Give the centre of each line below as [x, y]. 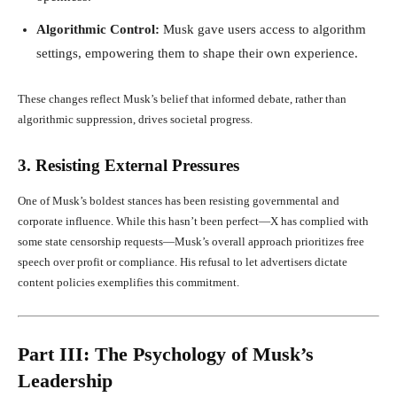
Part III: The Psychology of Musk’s [166, 354]
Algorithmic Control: [98, 29]
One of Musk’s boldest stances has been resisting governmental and [179, 200]
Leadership [65, 380]
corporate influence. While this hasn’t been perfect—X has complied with [193, 221]
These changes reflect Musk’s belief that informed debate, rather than [182, 98]
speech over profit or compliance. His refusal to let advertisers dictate [183, 261]
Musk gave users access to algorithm [263, 29]
